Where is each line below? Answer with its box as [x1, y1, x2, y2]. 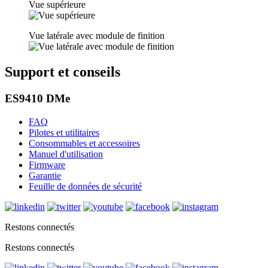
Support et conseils [5, 64, 120, 80]
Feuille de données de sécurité [29, 181, 142, 191]
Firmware [29, 159, 65, 170]
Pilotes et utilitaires [29, 127, 99, 138]
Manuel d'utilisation [29, 148, 103, 159]
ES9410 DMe [5, 92, 70, 105]
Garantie [29, 170, 61, 181]
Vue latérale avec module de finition [29, 31, 165, 41]
